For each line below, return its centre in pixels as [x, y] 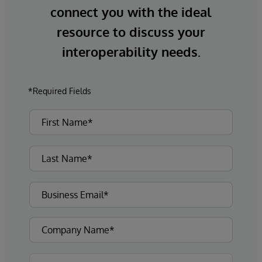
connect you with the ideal [131, 11]
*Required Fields [60, 91]
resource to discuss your [131, 31]
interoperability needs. [131, 51]
